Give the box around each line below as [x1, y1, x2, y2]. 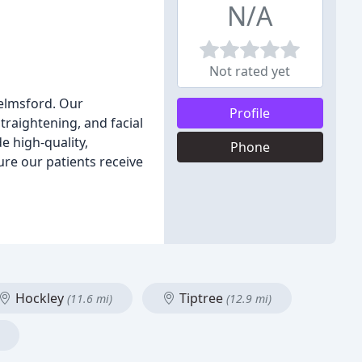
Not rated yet [209, 62, 291, 80]
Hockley [12, 289, 67, 307]
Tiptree [176, 289, 226, 307]
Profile [229, 104, 271, 122]
